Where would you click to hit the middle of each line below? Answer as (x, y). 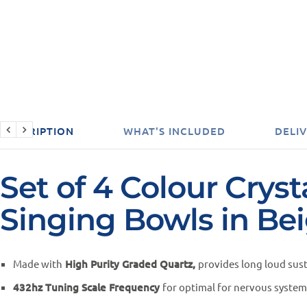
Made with (37, 263)
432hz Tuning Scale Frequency (87, 287)
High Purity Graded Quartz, (130, 264)
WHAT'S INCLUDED (174, 131)
